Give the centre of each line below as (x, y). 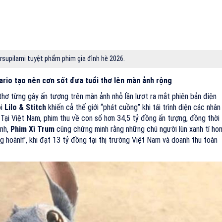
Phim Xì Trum (31, 129)
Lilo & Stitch (25, 107)
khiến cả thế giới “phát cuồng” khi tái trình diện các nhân (133, 107)
